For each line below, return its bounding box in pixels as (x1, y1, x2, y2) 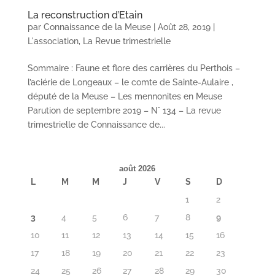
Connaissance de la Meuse (43, 21, 151, 32)
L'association (27, 36, 79, 46)
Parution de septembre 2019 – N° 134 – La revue (27, 105, 221, 115)
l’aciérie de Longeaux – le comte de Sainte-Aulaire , (27, 77, 233, 87)
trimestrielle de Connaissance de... (27, 119, 165, 130)
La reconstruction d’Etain (27, 9, 142, 21)
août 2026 (119, 163, 156, 173)
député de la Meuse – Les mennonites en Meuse (27, 91, 222, 101)
